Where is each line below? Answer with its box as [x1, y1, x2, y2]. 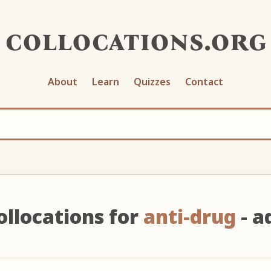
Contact [185, 74, 223, 88]
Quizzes [134, 74, 171, 88]
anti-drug [143, 203, 236, 229]
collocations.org [4, 22, 267, 58]
